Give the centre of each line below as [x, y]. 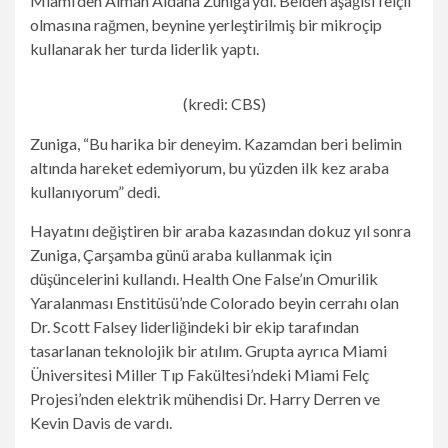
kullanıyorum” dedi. [95, 191]
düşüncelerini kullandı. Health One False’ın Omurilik [204, 278]
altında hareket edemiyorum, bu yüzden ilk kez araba [209, 167]
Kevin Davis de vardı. [101, 422]
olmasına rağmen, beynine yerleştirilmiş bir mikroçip [206, 24]
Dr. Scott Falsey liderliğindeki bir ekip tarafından [194, 326]
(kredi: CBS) [224, 103]
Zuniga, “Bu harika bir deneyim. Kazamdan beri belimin [216, 143]
